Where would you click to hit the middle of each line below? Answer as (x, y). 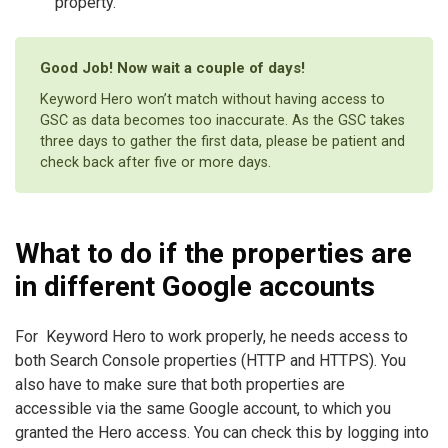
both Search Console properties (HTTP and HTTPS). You (210, 360)
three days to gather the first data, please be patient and (222, 141)
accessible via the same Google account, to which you (203, 408)
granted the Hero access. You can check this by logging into (222, 432)
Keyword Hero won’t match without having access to (212, 99)
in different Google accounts (195, 286)
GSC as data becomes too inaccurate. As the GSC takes (222, 120)
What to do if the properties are (213, 253)
